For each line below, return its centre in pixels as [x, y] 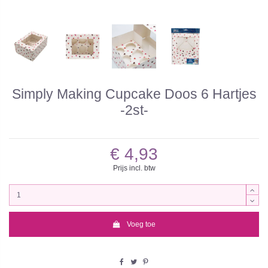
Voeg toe [141, 224]
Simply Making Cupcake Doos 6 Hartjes [134, 94]
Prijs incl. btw [134, 168]
